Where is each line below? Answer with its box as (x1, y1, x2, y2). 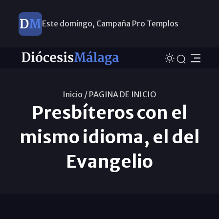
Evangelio (66, 150, 153, 173)
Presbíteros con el (32, 101, 187, 124)
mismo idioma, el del (20, 126, 199, 148)
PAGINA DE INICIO (89, 89, 156, 99)
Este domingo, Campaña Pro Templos (42, 19, 178, 28)
